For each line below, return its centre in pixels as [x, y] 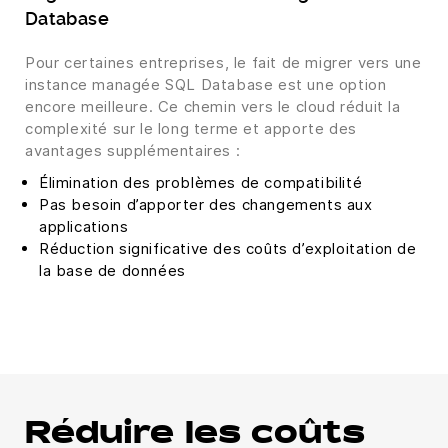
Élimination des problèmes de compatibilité [201, 183]
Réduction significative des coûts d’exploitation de [228, 249]
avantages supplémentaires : [133, 151]
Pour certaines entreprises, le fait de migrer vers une [223, 63]
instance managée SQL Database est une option [206, 85]
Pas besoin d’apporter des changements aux [206, 205]
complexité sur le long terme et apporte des [191, 129]
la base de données [112, 271]
